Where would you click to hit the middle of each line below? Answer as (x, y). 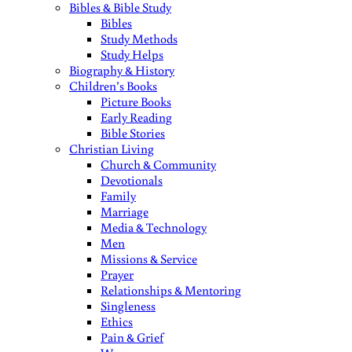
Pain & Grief (132, 337)
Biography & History (122, 70)
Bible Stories (133, 133)
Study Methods (139, 38)
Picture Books (136, 101)
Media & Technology (154, 227)
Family (118, 196)
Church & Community (158, 164)
